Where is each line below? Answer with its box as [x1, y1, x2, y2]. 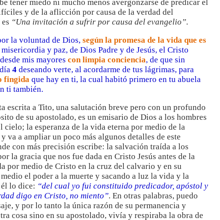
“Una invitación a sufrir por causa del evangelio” [11, 17, 186, 27]
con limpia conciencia [68, 55, 146, 64]
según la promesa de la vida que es [82, 35, 206, 45]
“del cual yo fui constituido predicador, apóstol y [37, 181, 208, 191]
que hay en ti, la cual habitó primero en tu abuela [29, 75, 201, 84]
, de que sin [146, 55, 185, 64]
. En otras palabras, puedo [109, 191, 198, 200]
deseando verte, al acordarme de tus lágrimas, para [17, 65, 194, 74]
